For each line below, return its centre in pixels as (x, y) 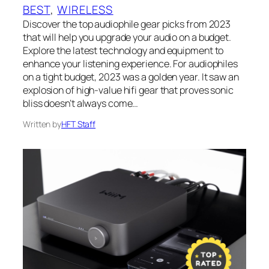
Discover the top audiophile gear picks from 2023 (127, 24)
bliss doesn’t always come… (81, 103)
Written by (42, 124)
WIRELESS (85, 9)
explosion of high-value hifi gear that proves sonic (128, 90)
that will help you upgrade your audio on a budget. (127, 37)
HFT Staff (79, 124)
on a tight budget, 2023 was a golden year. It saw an (131, 77)
